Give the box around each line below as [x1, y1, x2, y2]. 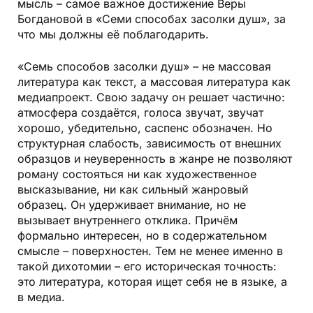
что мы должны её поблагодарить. [17, 27, 209, 42]
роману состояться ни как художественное [17, 167, 256, 182]
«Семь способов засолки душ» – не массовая [17, 59, 271, 74]
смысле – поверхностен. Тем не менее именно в [17, 244, 283, 259]
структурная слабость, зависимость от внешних [17, 136, 282, 151]
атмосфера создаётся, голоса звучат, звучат [17, 105, 263, 120]
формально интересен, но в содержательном [17, 228, 267, 243]
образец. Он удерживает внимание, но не [17, 198, 246, 212]
